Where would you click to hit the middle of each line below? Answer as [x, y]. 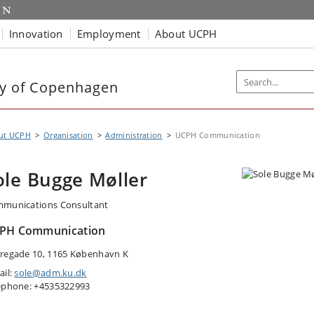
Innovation [36, 33]
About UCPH [186, 33]
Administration [134, 135]
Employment [109, 33]
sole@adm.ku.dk [50, 273]
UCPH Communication [217, 135]
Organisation [68, 135]
